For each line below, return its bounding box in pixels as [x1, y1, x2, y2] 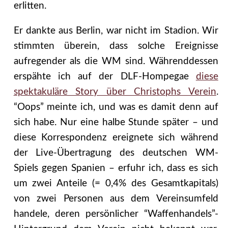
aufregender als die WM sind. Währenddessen [13, 56, 218, 67]
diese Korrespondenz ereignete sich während [13, 133, 218, 143]
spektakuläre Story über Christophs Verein [13, 87, 216, 97]
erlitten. [13, 1, 46, 11]
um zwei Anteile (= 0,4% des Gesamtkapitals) [13, 179, 218, 189]
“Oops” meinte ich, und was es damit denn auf [13, 102, 218, 112]
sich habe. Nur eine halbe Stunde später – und [13, 118, 218, 128]
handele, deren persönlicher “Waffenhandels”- [13, 209, 218, 219]
